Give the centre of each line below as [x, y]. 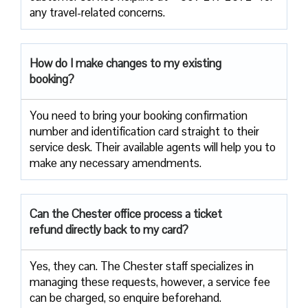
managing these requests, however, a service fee [150, 282]
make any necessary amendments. [117, 163]
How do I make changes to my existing [125, 63]
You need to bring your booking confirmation [139, 115]
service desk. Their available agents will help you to [153, 147]
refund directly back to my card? [110, 229]
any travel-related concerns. [97, 12]
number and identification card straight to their [144, 131]
